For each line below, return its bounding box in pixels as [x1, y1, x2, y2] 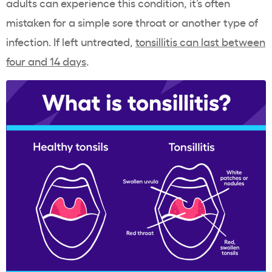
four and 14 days [6, 53, 86, 69]
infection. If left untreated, [6, 34, 135, 49]
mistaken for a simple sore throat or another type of [6, 15, 258, 30]
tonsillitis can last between [135, 34, 265, 49]
